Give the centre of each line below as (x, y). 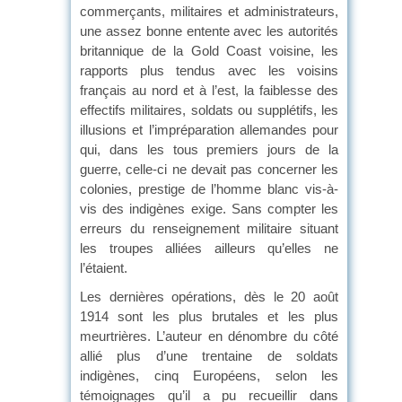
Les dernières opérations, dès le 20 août (209, 296)
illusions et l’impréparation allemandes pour (209, 129)
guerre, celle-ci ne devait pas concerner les (209, 169)
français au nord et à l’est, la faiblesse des (209, 90)
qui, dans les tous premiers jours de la (209, 149)
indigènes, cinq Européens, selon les (209, 375)
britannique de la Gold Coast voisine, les (209, 50)
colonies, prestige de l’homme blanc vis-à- (209, 188)
